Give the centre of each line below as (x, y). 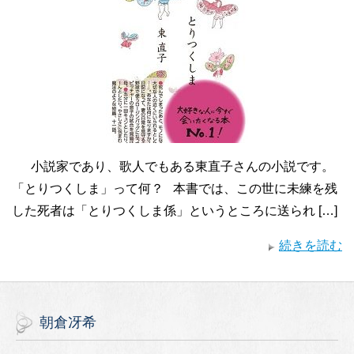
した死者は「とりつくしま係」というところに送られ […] (175, 211)
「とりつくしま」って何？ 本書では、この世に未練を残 (175, 188)
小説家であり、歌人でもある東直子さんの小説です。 (176, 166)
